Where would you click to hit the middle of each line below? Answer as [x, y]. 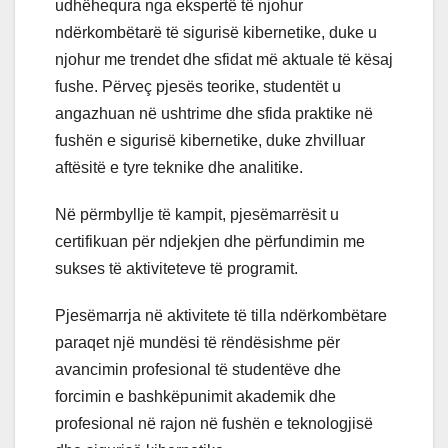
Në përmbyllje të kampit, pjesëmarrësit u [197, 215]
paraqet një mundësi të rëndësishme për [197, 343]
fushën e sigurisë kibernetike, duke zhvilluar [210, 141]
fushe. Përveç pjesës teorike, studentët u [198, 87]
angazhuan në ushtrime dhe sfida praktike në [214, 114]
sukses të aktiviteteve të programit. [176, 269]
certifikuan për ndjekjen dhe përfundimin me [210, 242]
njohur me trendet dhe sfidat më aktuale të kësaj [224, 60]
